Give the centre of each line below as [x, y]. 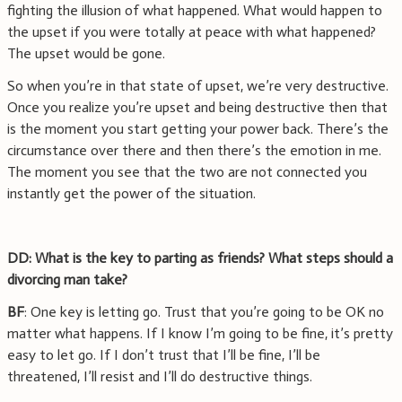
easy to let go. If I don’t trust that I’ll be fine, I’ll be [164, 355]
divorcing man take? [67, 280]
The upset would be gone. [86, 54]
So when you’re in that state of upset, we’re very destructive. [198, 86]
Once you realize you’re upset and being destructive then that [197, 108]
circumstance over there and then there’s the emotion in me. [194, 151]
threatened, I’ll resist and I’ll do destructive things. [160, 377]
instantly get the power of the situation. [131, 194]
